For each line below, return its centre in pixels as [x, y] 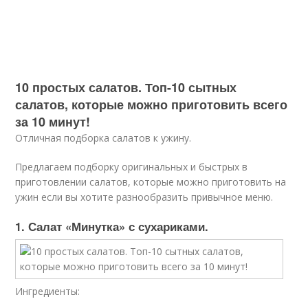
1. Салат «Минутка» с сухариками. [112, 226]
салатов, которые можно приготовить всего [152, 104]
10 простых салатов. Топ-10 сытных [126, 87]
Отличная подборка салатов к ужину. [103, 138]
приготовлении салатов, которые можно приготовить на [151, 182]
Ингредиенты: [48, 291]
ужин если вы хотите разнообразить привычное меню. [144, 197]
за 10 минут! [53, 122]
